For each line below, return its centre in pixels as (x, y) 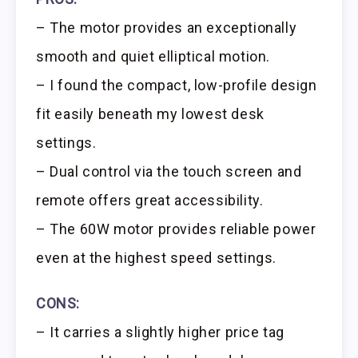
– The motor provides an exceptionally (167, 28)
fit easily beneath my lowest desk (150, 114)
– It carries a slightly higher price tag (161, 332)
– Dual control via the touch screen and (169, 172)
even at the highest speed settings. (157, 258)
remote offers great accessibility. (150, 201)
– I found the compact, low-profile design (177, 86)
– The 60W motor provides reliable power (176, 229)
